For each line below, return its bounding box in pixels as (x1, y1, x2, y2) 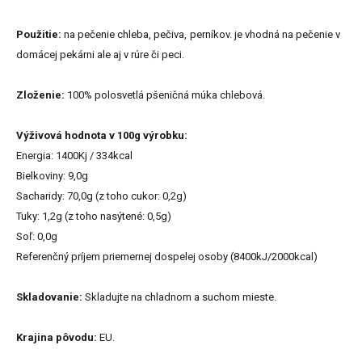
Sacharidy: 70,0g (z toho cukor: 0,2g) (16, 190, 187, 203)
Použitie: (16, 28, 61, 41)
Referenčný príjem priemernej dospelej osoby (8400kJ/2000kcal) (16, 250, 318, 263)
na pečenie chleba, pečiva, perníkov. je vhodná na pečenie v (61, 28, 340, 41)
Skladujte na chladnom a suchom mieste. (82, 291, 276, 304)
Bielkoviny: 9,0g (16, 170, 88, 183)
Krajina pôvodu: (16, 331, 97, 344)
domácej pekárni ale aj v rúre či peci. (16, 48, 184, 61)
